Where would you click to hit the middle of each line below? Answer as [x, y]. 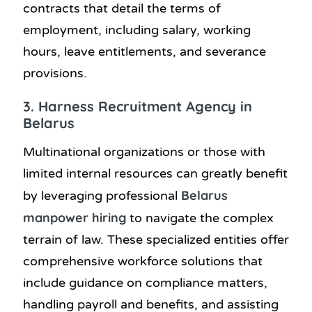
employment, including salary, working [137, 30]
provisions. [55, 73]
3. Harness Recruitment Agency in [138, 107]
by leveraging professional [102, 195]
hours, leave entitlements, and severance [145, 52]
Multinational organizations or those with [144, 151]
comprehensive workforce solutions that [143, 261]
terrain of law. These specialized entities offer [156, 239]
